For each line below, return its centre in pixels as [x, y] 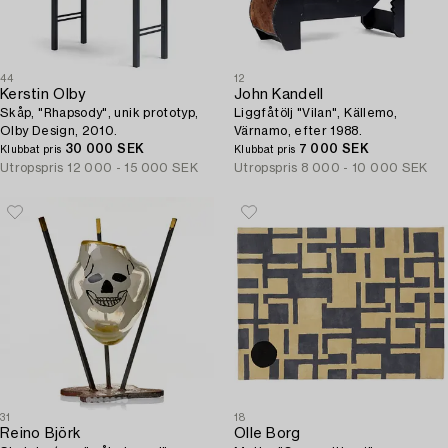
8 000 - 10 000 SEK [364, 168]
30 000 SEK [104, 149]
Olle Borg [267, 434]
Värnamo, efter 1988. [298, 131]
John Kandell [279, 95]
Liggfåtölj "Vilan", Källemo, [316, 113]
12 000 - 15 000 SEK [133, 168]
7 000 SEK [333, 149]
